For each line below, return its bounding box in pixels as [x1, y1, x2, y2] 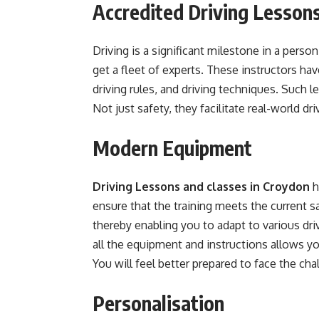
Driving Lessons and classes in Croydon [93, 179, 310, 194]
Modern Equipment [93, 135, 252, 160]
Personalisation [93, 291, 224, 315]
